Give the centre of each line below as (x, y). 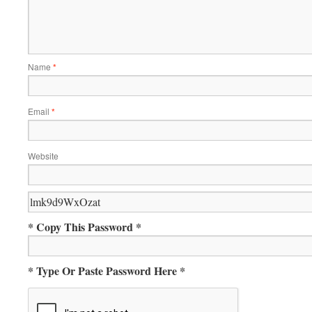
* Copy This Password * (85, 227)
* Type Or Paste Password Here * (107, 271)
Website (43, 156)
